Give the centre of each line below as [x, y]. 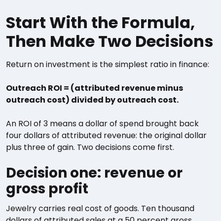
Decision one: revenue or [94, 173]
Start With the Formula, [100, 22]
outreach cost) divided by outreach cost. [92, 100]
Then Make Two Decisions [110, 41]
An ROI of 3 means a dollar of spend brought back [102, 124]
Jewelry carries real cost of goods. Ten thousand [100, 208]
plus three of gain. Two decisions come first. [90, 147]
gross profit [47, 189]
